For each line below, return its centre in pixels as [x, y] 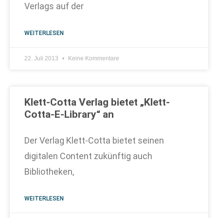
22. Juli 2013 [42, 58]
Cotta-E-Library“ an [69, 114]
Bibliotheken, [49, 172]
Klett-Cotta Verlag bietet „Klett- [97, 102]
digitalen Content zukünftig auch [88, 156]
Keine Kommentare [93, 58]
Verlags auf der [54, 6]
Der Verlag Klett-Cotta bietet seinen [94, 140]
